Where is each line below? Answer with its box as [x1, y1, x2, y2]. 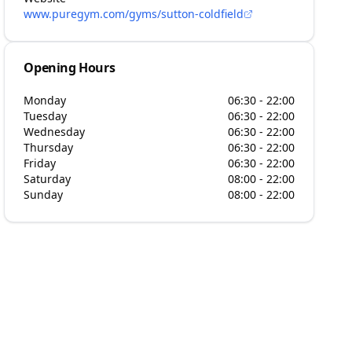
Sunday [24, 187, 64, 202]
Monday [24, 93, 67, 108]
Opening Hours [24, 59, 115, 76]
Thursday [24, 140, 74, 155]
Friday [24, 156, 57, 170]
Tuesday [24, 108, 68, 123]
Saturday [24, 171, 71, 186]
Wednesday [24, 124, 86, 139]
